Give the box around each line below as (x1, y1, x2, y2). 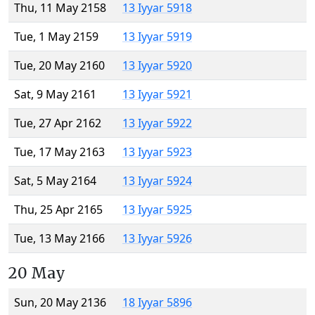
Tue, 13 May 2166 (14, 231, 105, 247)
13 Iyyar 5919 (122, 29, 192, 45)
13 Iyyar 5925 (122, 202, 192, 218)
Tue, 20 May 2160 (14, 58, 105, 74)
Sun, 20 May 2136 (14, 295, 106, 311)
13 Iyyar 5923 (122, 144, 192, 160)
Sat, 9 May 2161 (14, 86, 96, 103)
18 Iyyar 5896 (122, 295, 192, 311)
